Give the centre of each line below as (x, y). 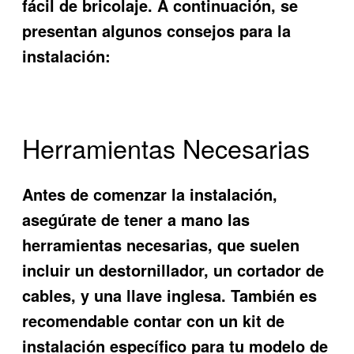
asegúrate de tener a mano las (136, 220)
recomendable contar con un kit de (154, 321)
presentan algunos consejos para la (157, 30)
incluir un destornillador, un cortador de (173, 270)
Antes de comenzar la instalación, (150, 194)
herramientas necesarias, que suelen (161, 245)
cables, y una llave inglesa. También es (170, 296)
